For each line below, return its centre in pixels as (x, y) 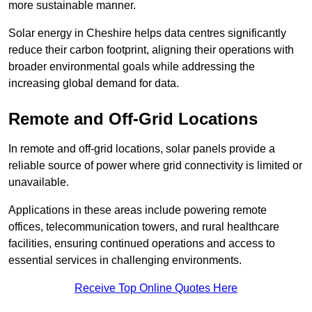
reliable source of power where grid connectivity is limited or (155, 165)
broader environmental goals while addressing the (132, 66)
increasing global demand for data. (94, 83)
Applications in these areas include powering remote (138, 210)
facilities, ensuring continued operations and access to (142, 243)
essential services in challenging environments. (125, 260)
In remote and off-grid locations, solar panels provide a (142, 148)
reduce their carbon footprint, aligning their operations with (151, 49)
